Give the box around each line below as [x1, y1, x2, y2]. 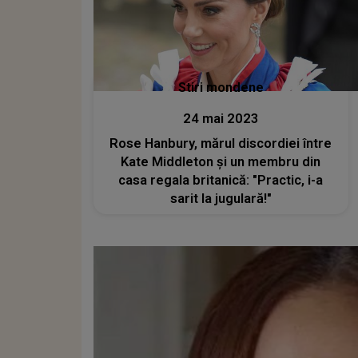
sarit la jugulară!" [169, 190, 272, 206]
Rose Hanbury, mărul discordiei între [109, 135, 332, 151]
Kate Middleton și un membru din [121, 153, 321, 169]
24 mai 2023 [182, 110, 259, 126]
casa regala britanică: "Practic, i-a [118, 172, 324, 188]
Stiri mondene [177, 79, 264, 95]
